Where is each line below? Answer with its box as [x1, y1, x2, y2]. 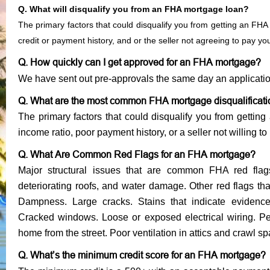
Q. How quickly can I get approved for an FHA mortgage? [18, 56, 261, 67]
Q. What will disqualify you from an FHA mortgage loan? [18, 4, 249, 14]
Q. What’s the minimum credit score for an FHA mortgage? [18, 249, 266, 260]
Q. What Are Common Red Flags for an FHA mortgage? [18, 148, 256, 160]
